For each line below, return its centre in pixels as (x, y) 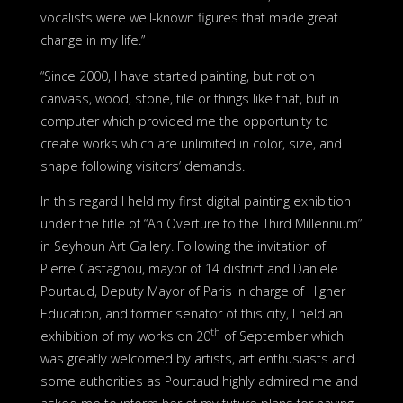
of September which (282, 336)
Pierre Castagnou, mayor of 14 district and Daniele (189, 269)
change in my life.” (92, 40)
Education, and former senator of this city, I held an (191, 314)
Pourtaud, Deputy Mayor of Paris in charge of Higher (193, 291)
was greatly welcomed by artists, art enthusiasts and (197, 359)
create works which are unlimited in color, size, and (191, 143)
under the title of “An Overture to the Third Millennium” (201, 224)
